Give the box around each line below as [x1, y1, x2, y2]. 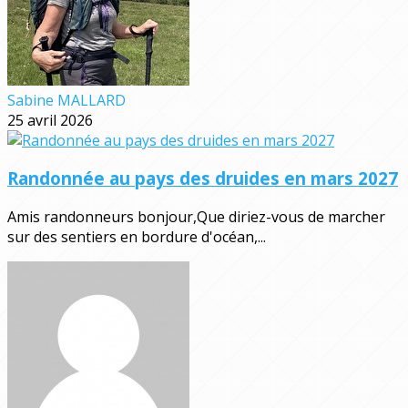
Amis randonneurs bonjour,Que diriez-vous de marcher [7, 207, 385, 228]
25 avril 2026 [7, 109, 93, 130]
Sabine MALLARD [7, 89, 126, 110]
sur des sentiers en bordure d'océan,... [7, 227, 266, 248]
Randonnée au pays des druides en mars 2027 [7, 167, 398, 190]
